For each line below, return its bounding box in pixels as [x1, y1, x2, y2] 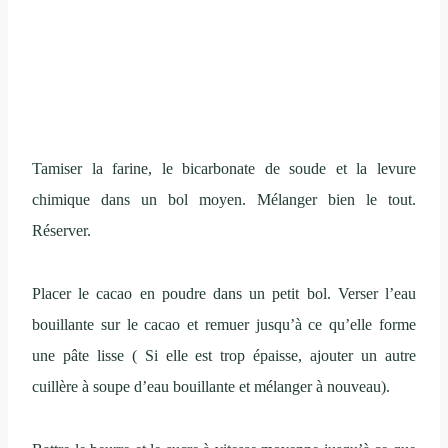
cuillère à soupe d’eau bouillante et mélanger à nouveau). [32, 377, 390, 395]
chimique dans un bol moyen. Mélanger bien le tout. [32, 190, 416, 208]
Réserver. [32, 221, 91, 239]
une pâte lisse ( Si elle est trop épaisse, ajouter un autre [32, 346, 416, 364]
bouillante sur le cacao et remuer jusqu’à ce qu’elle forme [32, 315, 416, 333]
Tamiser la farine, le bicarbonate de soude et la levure [32, 159, 416, 177]
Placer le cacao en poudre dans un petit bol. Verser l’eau [32, 284, 416, 302]
